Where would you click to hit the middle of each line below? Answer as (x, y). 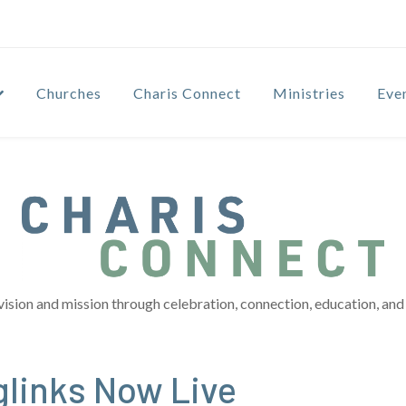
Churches (69, 93)
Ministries (309, 93)
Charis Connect (187, 93)
